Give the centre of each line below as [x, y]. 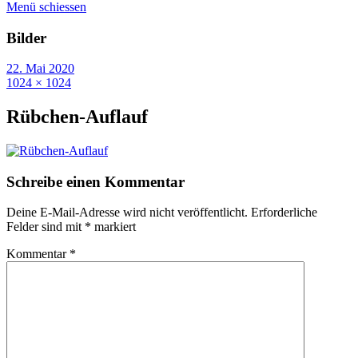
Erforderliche [284, 213]
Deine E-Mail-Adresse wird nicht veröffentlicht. [127, 213]
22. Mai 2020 [40, 69]
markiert [113, 227]
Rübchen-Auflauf [77, 117]
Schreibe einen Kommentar [95, 181]
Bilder [26, 38]
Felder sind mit [46, 227]
